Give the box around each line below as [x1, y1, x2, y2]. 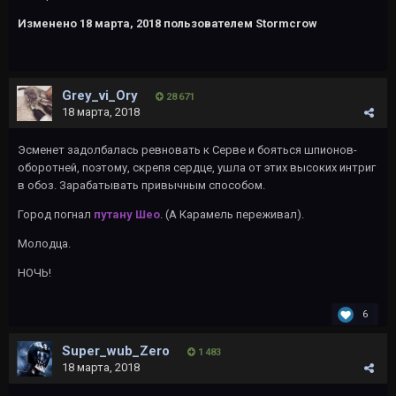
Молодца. [18, 237, 71, 250]
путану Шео [94, 208, 160, 221]
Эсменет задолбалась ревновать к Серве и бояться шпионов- [18, 143, 357, 156]
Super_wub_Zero [62, 343, 170, 359]
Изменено [18, 17, 80, 30]
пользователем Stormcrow [161, 17, 317, 30]
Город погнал [18, 208, 94, 221]
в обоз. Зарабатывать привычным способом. [18, 179, 268, 192]
